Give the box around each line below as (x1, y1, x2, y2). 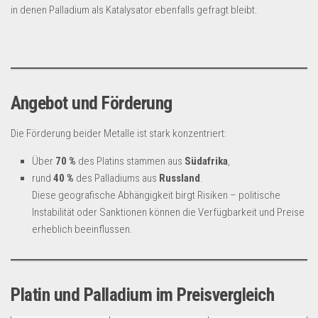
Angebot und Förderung (11, 92, 172, 114)
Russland (159, 172, 200, 185)
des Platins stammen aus (76, 155, 185, 168)
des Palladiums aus (74, 172, 159, 185)
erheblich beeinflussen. (32, 223, 133, 236)
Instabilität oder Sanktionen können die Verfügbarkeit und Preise (32, 206, 305, 219)
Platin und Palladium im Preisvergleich (11, 284, 274, 305)
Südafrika (185, 155, 228, 168)
